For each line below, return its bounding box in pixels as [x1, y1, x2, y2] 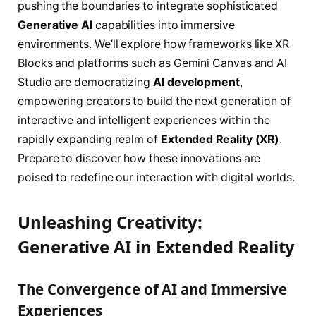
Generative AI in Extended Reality [18, 234, 296, 258]
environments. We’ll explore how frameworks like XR [18, 37, 290, 51]
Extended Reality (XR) [160, 132, 280, 146]
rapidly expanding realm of [18, 132, 161, 146]
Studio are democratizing [18, 75, 154, 89]
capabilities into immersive [92, 18, 235, 32]
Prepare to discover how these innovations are [18, 151, 261, 165]
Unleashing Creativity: [18, 209, 203, 233]
